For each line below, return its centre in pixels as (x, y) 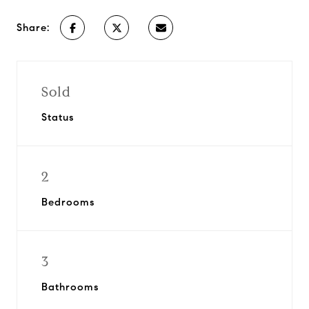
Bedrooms (68, 202)
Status (58, 117)
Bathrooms (70, 287)
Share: (33, 28)
